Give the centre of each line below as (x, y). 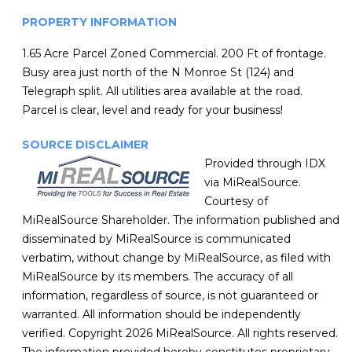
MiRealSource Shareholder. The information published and (181, 220)
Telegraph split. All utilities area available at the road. (162, 92)
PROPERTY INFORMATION (99, 22)
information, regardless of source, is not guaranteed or (170, 296)
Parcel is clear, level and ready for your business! (152, 110)
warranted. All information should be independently (161, 315)
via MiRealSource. (253, 183)
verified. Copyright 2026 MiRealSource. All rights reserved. (180, 334)
